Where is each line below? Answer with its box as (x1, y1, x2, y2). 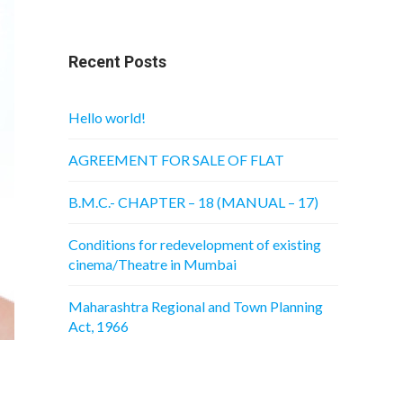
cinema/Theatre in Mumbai (68, 255, 237, 273)
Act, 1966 (68, 318, 129, 335)
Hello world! (68, 109, 146, 126)
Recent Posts (68, 52, 166, 71)
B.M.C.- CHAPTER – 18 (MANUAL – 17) (68, 193, 318, 210)
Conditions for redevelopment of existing (68, 236, 321, 253)
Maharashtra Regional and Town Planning (68, 298, 323, 315)
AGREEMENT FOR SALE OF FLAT (68, 151, 284, 168)
